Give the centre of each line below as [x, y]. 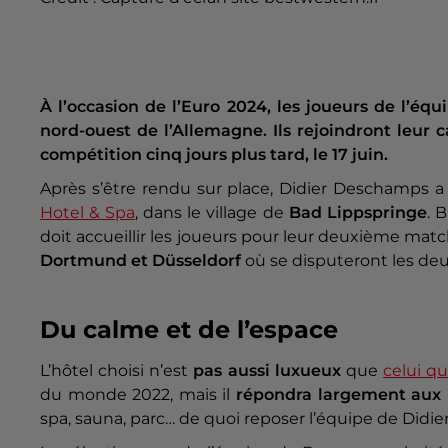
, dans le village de [212, 212]
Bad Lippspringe [357, 212]
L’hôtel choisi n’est [117, 370]
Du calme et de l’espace [189, 329]
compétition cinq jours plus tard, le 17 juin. [214, 154]
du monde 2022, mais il [138, 394]
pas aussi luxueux [267, 370]
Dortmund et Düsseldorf [140, 260]
